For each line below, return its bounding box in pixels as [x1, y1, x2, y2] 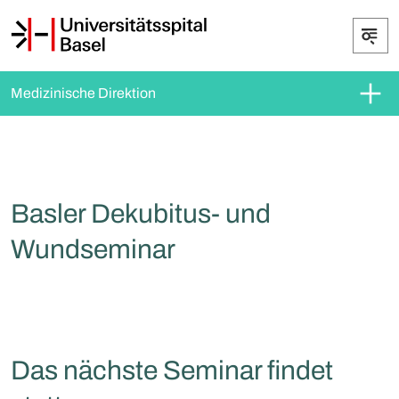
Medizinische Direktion [11, 85, 156, 101]
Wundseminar [11, 235, 175, 264]
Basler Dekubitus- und [11, 199, 271, 228]
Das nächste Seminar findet [11, 356, 333, 385]
